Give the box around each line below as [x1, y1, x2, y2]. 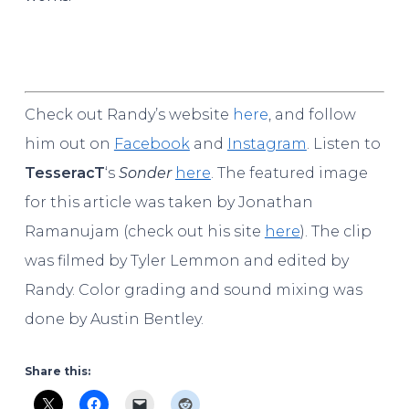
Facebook [113, 134, 190, 152]
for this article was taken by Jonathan [24, 193, 313, 211]
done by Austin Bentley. [24, 309, 204, 328]
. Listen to [306, 134, 381, 152]
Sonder [118, 163, 172, 182]
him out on [24, 134, 114, 152]
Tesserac [24, 163, 94, 182]
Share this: [24, 363, 90, 378]
